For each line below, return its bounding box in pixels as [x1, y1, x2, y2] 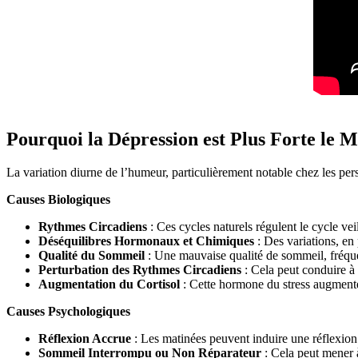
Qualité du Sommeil [38, 249, 145, 263]
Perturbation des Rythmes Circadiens [38, 263, 241, 277]
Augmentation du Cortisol [38, 277, 180, 292]
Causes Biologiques [6, 193, 110, 207]
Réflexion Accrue [38, 332, 131, 346]
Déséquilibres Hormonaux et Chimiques [38, 234, 254, 249]
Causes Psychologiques [6, 304, 133, 319]
